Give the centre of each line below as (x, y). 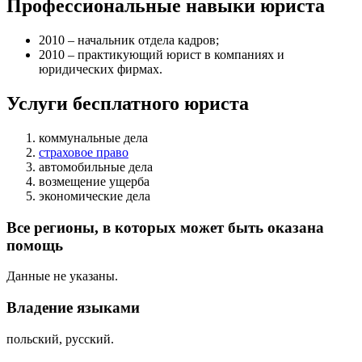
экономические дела (95, 196)
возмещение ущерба (94, 181)
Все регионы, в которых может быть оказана (165, 227)
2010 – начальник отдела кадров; (129, 40)
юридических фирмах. (101, 69)
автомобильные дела (96, 166)
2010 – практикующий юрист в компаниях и (162, 55)
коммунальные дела (93, 137)
